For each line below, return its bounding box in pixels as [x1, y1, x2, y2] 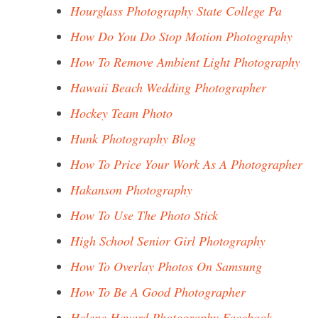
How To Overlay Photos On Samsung [70, 258, 262, 275]
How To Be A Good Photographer [70, 283, 246, 300]
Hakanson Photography [70, 181, 192, 198]
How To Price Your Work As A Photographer [70, 155, 302, 172]
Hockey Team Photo [70, 104, 172, 121]
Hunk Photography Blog [70, 130, 196, 147]
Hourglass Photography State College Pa [70, 2, 282, 19]
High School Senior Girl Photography [70, 232, 265, 249]
